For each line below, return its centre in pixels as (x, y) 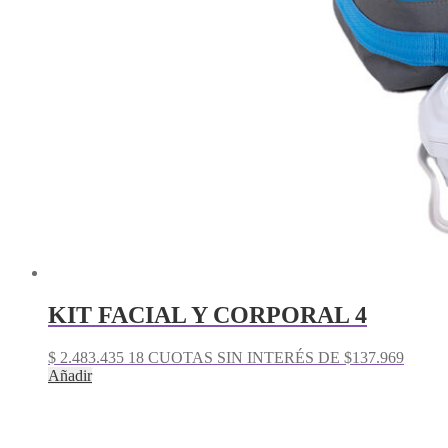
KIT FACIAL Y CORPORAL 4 (207, 315)
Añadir (70, 376)
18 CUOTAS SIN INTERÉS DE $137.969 (264, 358)
